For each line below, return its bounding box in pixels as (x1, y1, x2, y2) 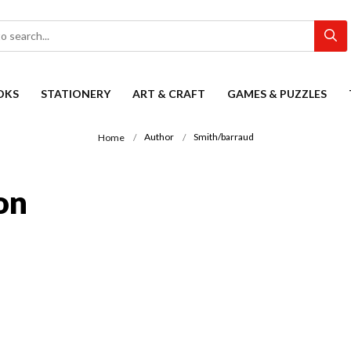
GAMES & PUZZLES (227, 87, 327, 100)
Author (143, 131, 174, 143)
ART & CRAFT (132, 87, 205, 100)
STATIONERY (41, 87, 110, 100)
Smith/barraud (193, 131, 254, 143)
